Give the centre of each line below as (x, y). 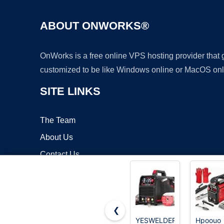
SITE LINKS (70, 91)
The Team (58, 120)
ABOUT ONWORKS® (94, 26)
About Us (56, 137)
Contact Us (60, 154)
